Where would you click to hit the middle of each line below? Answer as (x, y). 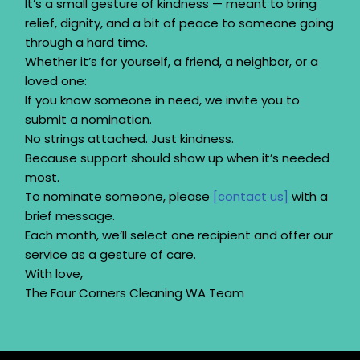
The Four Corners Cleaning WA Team (135, 293)
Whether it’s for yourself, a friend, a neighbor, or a (172, 62)
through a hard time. (86, 43)
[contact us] (251, 197)
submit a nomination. (88, 120)
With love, (54, 274)
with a (308, 197)
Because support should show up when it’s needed (177, 158)
